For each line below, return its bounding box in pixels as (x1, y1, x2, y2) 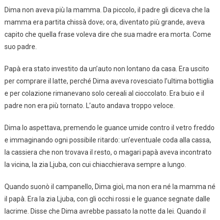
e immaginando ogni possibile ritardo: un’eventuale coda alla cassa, (4, 136, 211, 144)
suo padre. (4, 43, 37, 51)
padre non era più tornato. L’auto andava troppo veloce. (4, 102, 175, 110)
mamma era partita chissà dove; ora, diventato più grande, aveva (4, 18, 205, 27)
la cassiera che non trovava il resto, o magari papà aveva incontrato (4, 148, 212, 157)
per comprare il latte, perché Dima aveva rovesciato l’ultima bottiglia (4, 77, 214, 85)
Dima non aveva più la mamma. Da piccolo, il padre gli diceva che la (4, 6, 210, 14)
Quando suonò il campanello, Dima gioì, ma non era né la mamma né (4, 183, 216, 191)
